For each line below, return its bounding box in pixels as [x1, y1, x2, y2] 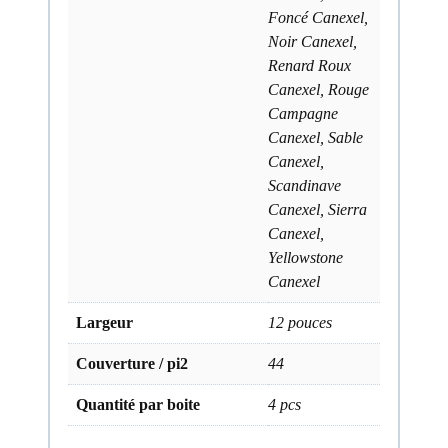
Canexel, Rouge [268, 81, 369, 98]
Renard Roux [268, 57, 351, 74]
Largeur [76, 314, 133, 331]
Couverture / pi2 [76, 355, 188, 372]
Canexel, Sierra [268, 201, 367, 218]
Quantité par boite [76, 396, 200, 413]
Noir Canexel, [268, 33, 357, 50]
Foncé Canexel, [268, 9, 368, 26]
